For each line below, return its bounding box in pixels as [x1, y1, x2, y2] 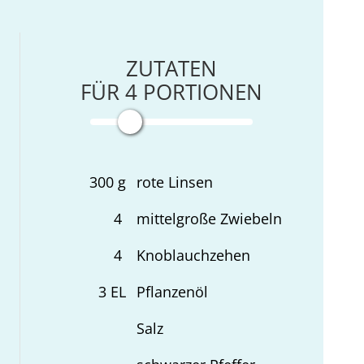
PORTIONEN [137, 76, 263, 106]
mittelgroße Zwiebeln [136, 208, 283, 228]
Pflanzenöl [136, 281, 209, 301]
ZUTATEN [126, 53, 218, 83]
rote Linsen [136, 171, 214, 192]
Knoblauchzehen [136, 245, 251, 265]
